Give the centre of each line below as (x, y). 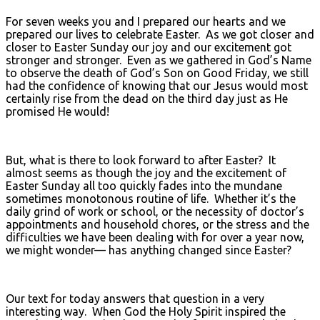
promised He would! (57, 111)
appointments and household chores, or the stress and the (157, 224)
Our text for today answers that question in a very (135, 298)
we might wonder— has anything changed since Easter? (149, 250)
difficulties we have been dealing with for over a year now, (155, 237)
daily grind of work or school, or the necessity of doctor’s (155, 211)
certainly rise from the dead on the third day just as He (147, 98)
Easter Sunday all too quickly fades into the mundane (144, 185)
